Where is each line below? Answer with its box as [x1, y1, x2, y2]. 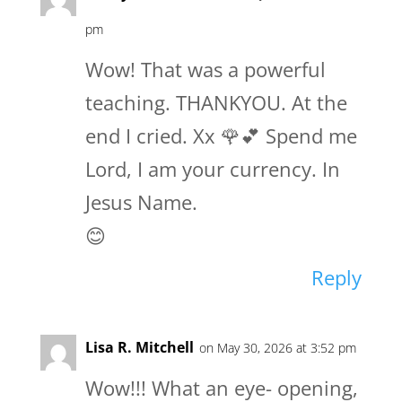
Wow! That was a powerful [84, 56, 326, 83]
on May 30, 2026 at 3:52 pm [198, 339, 356, 357]
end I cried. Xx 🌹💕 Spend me [84, 122, 357, 150]
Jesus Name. [84, 188, 197, 216]
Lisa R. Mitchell [84, 337, 194, 358]
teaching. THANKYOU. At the [84, 89, 347, 117]
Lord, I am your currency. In [84, 155, 340, 183]
